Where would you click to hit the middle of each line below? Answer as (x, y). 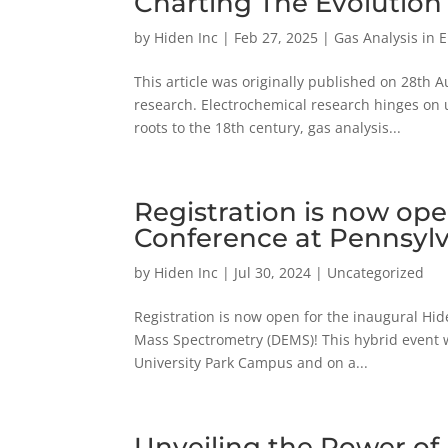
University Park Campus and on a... (251, 362)
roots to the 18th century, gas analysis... (268, 127)
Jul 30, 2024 (273, 272)
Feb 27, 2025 (276, 37)
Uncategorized (376, 272)
